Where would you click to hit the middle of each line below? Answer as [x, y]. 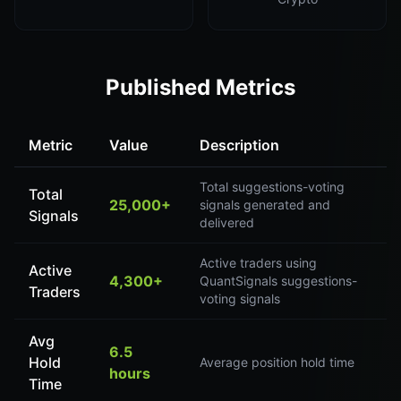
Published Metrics [200, 87]
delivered [227, 222]
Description [239, 145]
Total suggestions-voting [272, 187]
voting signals [240, 299]
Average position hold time [277, 362]
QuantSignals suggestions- [278, 281]
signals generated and [265, 205]
